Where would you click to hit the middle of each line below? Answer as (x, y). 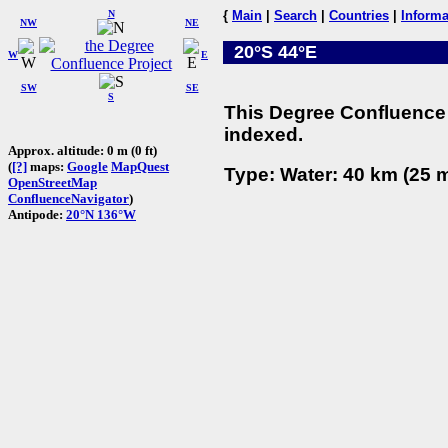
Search (295, 15)
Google (87, 166)
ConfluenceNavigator (68, 198)
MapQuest (140, 166)
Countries (359, 15)
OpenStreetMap (52, 182)
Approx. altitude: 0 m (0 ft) (82, 150)
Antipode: (37, 214)
